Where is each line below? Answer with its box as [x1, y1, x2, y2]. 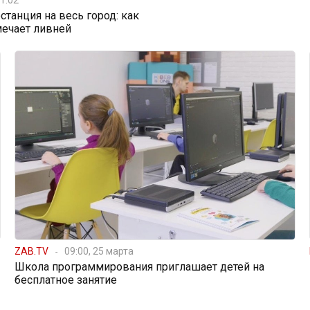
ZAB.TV [14, 245, 48, 257]
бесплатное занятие [14, 273, 117, 286]
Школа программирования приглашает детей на [14, 259, 264, 273]
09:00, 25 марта [64, 245, 134, 257]
